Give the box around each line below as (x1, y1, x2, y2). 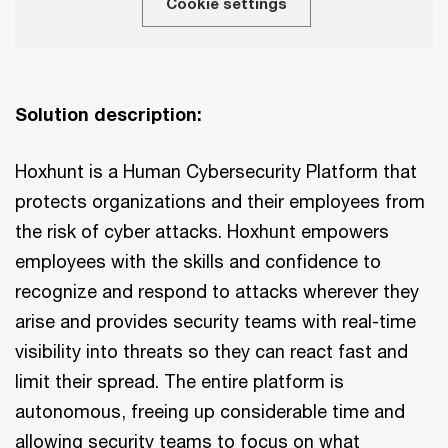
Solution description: (15, 102, 202, 125)
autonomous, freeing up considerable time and (15, 399, 405, 422)
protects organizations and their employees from (15, 189, 425, 212)
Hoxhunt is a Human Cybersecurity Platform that (15, 159, 417, 182)
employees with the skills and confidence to (15, 249, 381, 272)
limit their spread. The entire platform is (15, 369, 344, 392)
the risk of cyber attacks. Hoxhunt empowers (15, 219, 389, 242)
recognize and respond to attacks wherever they (15, 279, 419, 302)
